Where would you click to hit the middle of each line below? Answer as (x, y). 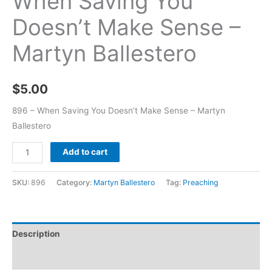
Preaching (201, 182)
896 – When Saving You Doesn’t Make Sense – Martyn (119, 111)
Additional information (58, 257)
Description (36, 234)
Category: (75, 182)
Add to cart (85, 151)
